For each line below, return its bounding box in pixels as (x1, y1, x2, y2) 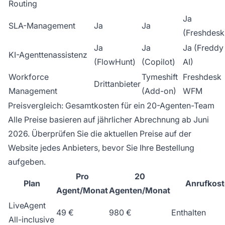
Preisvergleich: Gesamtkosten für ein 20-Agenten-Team (8, 100, 214, 111)
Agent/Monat (56, 185, 108, 196)
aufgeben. (8, 157, 46, 167)
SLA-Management (9, 21, 75, 31)
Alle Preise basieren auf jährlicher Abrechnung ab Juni (8, 115, 209, 125)
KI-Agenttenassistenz (9, 50, 87, 60)
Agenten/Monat (109, 185, 170, 196)
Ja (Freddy (183, 43, 223, 53)
